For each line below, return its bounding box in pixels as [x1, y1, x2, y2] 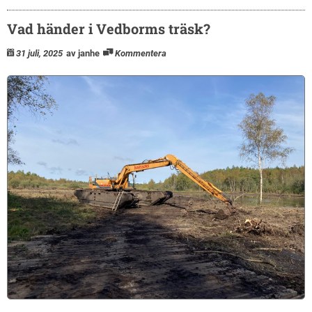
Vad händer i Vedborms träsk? [7, 19, 210, 38]
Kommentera [115, 48, 166, 59]
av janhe [66, 48, 100, 59]
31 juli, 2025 [16, 48, 63, 59]
